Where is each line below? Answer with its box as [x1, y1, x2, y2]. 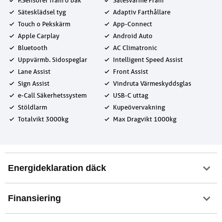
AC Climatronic [113, 43, 157, 52]
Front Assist [113, 67, 148, 76]
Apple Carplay [18, 31, 59, 40]
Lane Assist [18, 67, 51, 76]
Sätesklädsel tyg [18, 7, 66, 16]
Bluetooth [18, 43, 48, 52]
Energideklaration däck [8, 163, 106, 173]
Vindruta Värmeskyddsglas [113, 79, 191, 88]
